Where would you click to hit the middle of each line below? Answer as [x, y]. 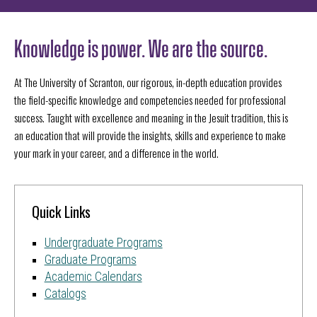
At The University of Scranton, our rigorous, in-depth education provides [148, 82]
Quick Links [61, 212]
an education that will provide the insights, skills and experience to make [150, 135]
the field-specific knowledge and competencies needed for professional [150, 99]
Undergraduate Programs [103, 242]
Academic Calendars [93, 276]
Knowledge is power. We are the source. [141, 46]
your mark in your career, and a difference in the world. [116, 152]
